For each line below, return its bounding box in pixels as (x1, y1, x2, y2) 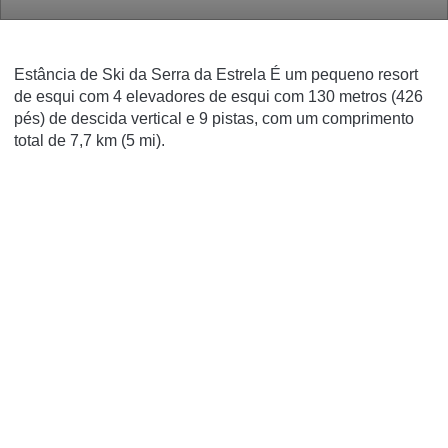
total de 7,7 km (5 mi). (14, 132, 165, 149)
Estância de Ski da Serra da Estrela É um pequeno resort (14, 66, 418, 83)
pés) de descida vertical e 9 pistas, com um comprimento (14, 110, 414, 127)
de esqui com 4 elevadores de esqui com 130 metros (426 (14, 88, 423, 105)
